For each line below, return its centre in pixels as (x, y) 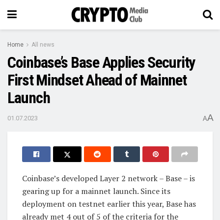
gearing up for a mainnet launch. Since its (96, 191)
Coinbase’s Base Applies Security (101, 62)
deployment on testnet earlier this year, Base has (109, 204)
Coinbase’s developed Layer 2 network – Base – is (109, 178)
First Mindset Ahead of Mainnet (97, 80)
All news (43, 45)
